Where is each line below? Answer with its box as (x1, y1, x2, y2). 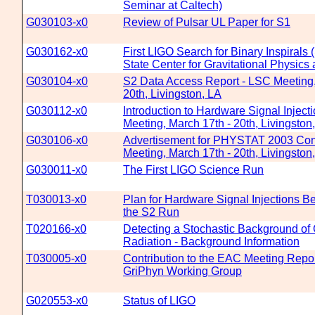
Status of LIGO (123, 295, 195, 307)
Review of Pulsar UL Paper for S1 (123, 16, 290, 28)
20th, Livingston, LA (123, 88, 221, 100)
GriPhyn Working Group (123, 265, 242, 277)
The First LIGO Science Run (123, 164, 264, 176)
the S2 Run (123, 206, 179, 218)
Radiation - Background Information (123, 236, 300, 247)
